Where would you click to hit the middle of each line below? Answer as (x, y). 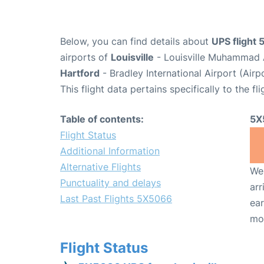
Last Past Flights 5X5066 (116, 198)
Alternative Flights (100, 166)
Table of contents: (102, 119)
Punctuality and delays (110, 182)
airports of (85, 57)
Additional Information (110, 151)
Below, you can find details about (136, 41)
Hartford (80, 73)
